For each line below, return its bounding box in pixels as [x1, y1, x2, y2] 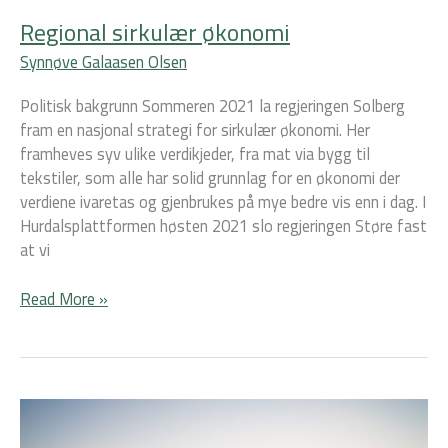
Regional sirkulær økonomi [20, 9, 290, 55]
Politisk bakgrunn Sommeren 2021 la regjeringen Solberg [20, 91, 405, 122]
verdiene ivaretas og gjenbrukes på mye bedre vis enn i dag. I [20, 187, 426, 218]
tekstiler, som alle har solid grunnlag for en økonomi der [20, 163, 400, 194]
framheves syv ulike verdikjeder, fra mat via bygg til [20, 139, 370, 170]
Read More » [20, 283, 108, 314]
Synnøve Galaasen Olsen [20, 47, 187, 78]
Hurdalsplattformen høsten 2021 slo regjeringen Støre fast [20, 211, 427, 242]
